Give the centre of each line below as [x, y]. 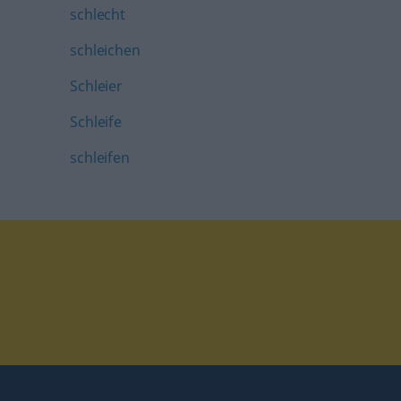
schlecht [98, 14]
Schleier [96, 86]
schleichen [105, 50]
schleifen [100, 158]
